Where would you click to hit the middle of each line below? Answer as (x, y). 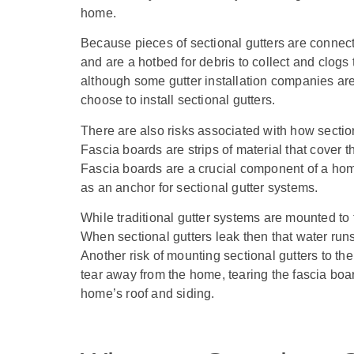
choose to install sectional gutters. (180, 100)
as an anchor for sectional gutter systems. (201, 187)
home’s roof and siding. (148, 293)
